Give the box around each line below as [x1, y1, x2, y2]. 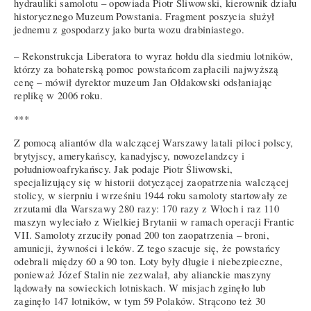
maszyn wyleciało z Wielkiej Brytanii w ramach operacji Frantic [14, 215, 295, 228]
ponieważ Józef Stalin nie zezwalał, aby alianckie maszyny [14, 267, 271, 281]
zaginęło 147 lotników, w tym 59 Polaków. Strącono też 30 [14, 294, 266, 308]
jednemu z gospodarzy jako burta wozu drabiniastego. [14, 23, 244, 37]
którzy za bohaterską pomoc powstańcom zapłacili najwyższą [14, 62, 279, 76]
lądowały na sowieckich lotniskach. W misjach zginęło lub [14, 280, 266, 294]
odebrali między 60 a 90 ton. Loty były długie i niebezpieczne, [14, 254, 283, 268]
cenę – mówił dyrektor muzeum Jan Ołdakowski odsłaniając [14, 76, 273, 90]
